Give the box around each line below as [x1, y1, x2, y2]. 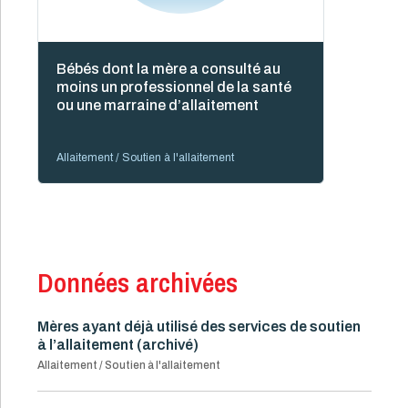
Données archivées [37, 263, 238, 301]
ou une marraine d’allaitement [56, 97, 259, 113]
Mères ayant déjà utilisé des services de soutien [37, 318, 361, 334]
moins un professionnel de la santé [56, 78, 291, 95]
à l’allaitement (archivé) [37, 336, 199, 352]
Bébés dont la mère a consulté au [56, 60, 280, 76]
